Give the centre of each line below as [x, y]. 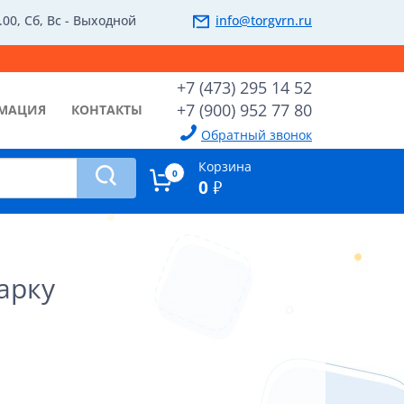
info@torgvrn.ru [264, 20]
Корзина [225, 166]
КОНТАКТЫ [107, 110]
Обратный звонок [257, 135]
